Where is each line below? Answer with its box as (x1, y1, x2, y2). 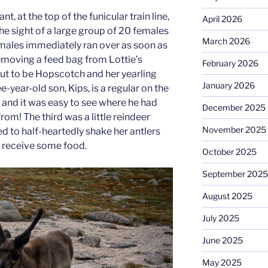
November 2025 (202, 124, 266, 135)
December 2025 (202, 102, 266, 113)
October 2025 (202, 147, 257, 157)
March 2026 (202, 36, 250, 47)
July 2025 (202, 213, 239, 224)
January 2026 (202, 80, 255, 91)
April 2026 (202, 14, 242, 25)
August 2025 (202, 191, 252, 202)
